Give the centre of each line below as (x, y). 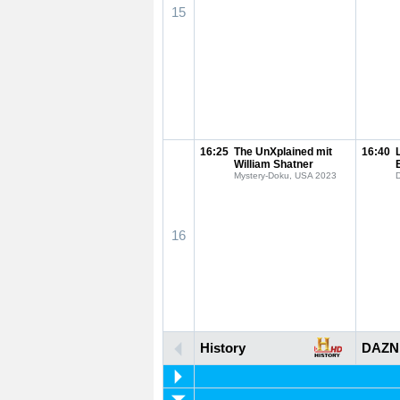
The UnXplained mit (283, 152)
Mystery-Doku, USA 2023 (285, 175)
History (223, 348)
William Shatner (274, 164)
